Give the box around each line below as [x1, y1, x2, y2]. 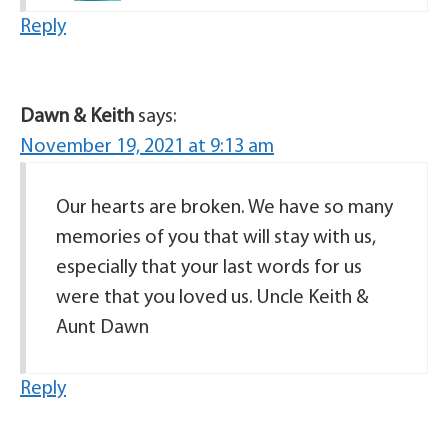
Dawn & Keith [20, 107, 134, 128]
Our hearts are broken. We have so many [56, 198, 393, 219]
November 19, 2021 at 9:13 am [20, 137, 274, 158]
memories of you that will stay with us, [56, 228, 376, 249]
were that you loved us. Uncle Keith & [56, 288, 369, 309]
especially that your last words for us [56, 258, 362, 279]
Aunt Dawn [56, 318, 149, 339]
